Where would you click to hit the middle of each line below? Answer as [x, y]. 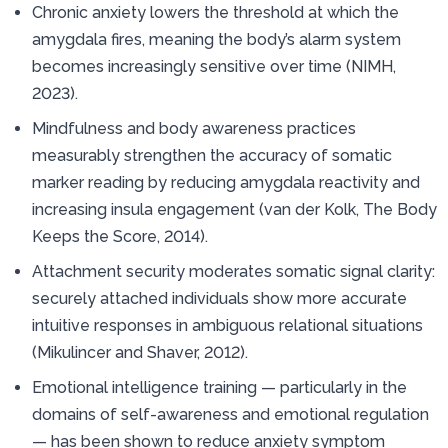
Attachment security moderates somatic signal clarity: [233, 271]
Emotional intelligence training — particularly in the [219, 387]
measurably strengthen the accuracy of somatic [212, 155]
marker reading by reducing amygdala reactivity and [226, 182]
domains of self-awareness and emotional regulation [230, 414]
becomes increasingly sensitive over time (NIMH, [214, 66]
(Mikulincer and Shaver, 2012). [140, 352]
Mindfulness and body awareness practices [194, 128]
